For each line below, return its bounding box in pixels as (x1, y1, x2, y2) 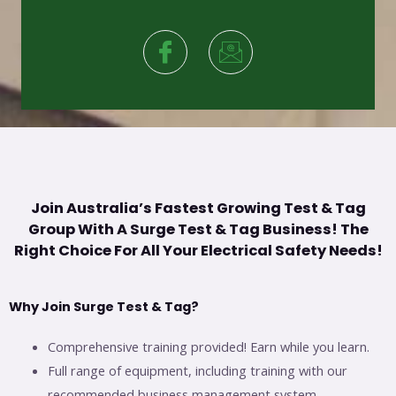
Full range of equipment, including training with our (47, 362, 347, 380)
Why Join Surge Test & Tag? (9, 298, 199, 316)
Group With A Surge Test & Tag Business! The (27, 219, 369, 240)
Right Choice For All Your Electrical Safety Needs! (13, 240, 383, 262)
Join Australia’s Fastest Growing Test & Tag (30, 198, 366, 219)
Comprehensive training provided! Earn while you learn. (47, 338, 369, 356)
